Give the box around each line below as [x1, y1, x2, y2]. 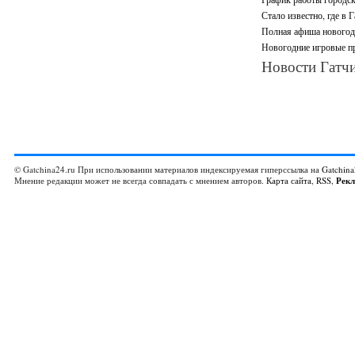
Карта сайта [266, 174, 311, 186]
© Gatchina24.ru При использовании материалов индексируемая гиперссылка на [14, 163, 322, 175]
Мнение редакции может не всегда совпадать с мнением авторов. [14, 174, 266, 186]
